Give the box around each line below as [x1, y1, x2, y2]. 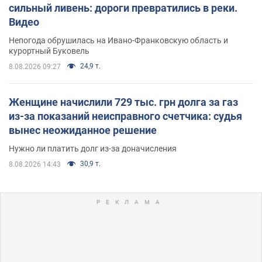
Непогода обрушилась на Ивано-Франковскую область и [9, 35, 228, 45]
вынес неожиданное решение [9, 123, 157, 136]
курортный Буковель [9, 46, 89, 56]
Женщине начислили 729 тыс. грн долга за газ [9, 95, 238, 108]
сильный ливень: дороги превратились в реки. [9, 1, 237, 14]
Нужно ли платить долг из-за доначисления [9, 143, 177, 153]
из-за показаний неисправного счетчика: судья [9, 109, 242, 122]
